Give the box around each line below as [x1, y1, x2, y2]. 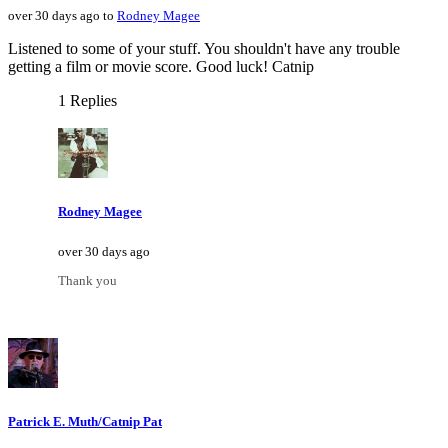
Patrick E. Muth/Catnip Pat [8, 414, 162, 430]
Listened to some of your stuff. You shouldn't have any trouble [8, 39, 400, 57]
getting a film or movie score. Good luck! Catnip [8, 57, 314, 75]
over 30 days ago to [8, 7, 117, 23]
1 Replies [58, 91, 117, 109]
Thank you [58, 273, 117, 289]
